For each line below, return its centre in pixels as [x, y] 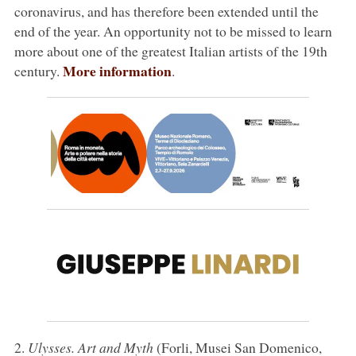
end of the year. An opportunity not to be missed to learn [173, 31]
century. [38, 70]
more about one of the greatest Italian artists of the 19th [170, 50]
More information [117, 70]
